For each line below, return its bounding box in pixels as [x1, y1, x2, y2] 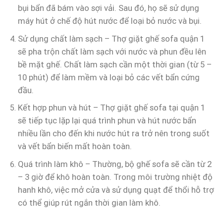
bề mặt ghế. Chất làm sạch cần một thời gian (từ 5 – [17, 59, 212, 69]
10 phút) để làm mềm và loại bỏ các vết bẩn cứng [17, 72, 200, 82]
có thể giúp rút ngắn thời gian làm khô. [17, 197, 161, 208]
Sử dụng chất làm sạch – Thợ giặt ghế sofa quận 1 [17, 33, 205, 44]
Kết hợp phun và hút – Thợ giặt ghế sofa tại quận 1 [17, 103, 205, 113]
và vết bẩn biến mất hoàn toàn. [17, 141, 132, 152]
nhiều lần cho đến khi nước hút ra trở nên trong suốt [17, 128, 210, 139]
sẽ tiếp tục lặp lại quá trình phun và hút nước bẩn [17, 115, 196, 126]
